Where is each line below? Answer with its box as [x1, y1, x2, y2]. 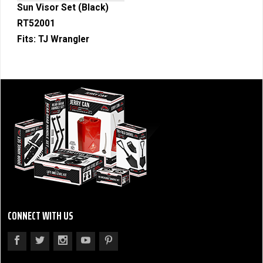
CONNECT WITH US [8, 207, 73, 224]
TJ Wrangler [38, 34, 89, 45]
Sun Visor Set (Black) [17, 2, 109, 13]
